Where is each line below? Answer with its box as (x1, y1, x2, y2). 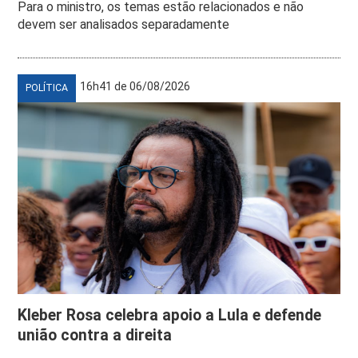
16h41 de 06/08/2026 (80, 80, 191, 93)
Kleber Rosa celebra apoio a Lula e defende (18, 306, 322, 325)
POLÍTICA (26, 82, 69, 94)
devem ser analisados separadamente (18, 17, 230, 33)
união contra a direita (18, 326, 173, 345)
